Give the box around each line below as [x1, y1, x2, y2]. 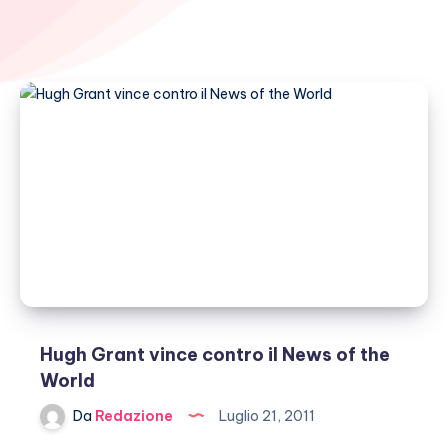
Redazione [92, 406, 173, 425]
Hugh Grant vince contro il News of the [40, 342, 390, 366]
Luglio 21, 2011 [216, 406, 315, 425]
